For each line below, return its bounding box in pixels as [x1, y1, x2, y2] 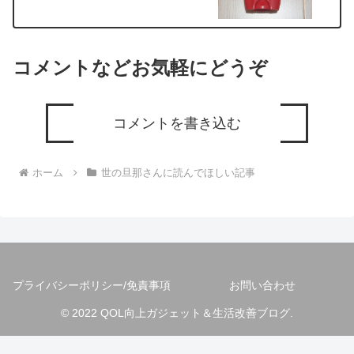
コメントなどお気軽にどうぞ [13, 57, 268, 79]
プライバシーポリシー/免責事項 [13, 278, 171, 292]
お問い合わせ [229, 278, 296, 292]
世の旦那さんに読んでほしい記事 [100, 166, 255, 179]
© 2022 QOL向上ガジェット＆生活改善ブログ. [61, 306, 293, 319]
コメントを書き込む [112, 115, 241, 132]
